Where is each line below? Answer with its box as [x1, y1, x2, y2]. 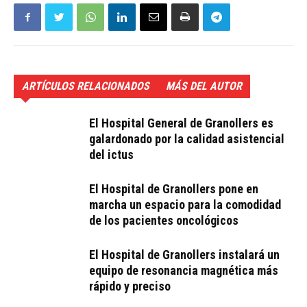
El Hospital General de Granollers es [89, 116, 273, 131]
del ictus [89, 147, 134, 162]
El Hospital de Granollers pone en [89, 182, 258, 197]
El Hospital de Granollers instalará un [89, 247, 280, 262]
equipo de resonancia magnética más [89, 263, 278, 278]
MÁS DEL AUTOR [166, 79, 242, 93]
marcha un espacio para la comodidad [89, 197, 281, 212]
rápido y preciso [89, 279, 171, 294]
